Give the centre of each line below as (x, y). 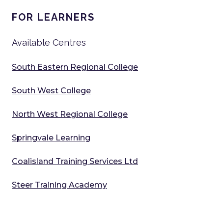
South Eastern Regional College (75, 67)
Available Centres (49, 43)
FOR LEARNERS (53, 17)
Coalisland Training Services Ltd (75, 162)
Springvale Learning (51, 138)
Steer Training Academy (59, 185)
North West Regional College (70, 114)
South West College (51, 91)
